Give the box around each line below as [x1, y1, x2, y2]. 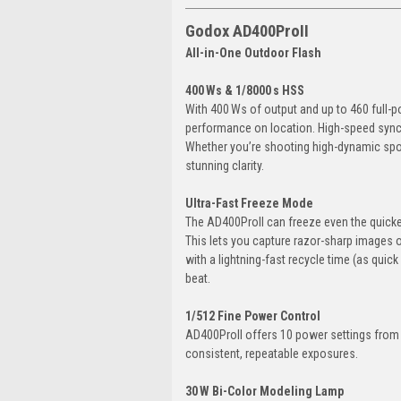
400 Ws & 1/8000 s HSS [185, 82, 304, 98]
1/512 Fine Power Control [185, 308, 320, 323]
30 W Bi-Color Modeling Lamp [185, 383, 344, 398]
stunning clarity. [185, 158, 264, 173]
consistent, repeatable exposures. [185, 346, 358, 361]
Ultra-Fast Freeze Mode [185, 195, 313, 210]
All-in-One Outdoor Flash [185, 45, 321, 60]
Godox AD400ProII [185, 21, 309, 41]
